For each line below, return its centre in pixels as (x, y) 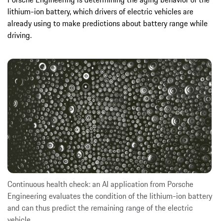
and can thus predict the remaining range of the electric (100, 208)
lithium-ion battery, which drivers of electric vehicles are (100, 11)
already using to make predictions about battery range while (108, 23)
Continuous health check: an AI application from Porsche (100, 184)
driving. (20, 35)
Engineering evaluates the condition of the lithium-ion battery (110, 196)
